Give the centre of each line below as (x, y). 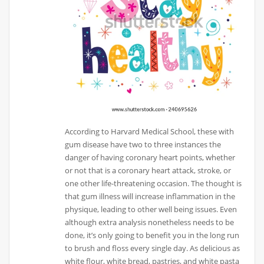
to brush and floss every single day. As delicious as (153, 248)
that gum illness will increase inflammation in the (150, 197)
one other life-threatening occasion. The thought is (154, 184)
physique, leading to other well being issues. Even (151, 209)
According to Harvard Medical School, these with (150, 132)
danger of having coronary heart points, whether (150, 158)
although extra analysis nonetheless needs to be (150, 222)
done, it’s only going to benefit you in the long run (152, 235)
